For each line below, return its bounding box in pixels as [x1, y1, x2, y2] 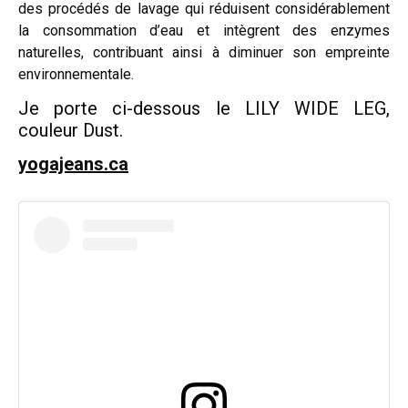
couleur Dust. [18, 118, 123, 141]
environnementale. [18, 65, 134, 83]
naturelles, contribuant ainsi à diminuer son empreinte [18, 43, 390, 61]
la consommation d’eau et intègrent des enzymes [18, 21, 390, 39]
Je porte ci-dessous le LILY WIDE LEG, [18, 97, 390, 119]
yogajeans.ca [18, 152, 128, 175]
